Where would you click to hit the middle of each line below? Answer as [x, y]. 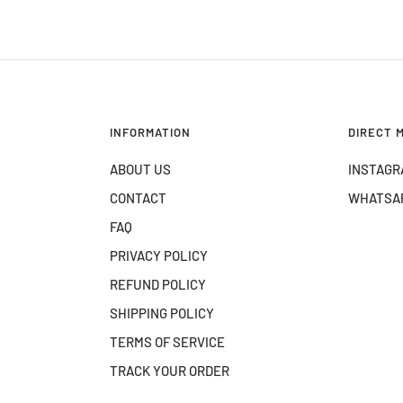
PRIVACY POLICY [159, 255]
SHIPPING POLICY [162, 313]
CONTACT [138, 198]
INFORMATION [150, 132]
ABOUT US [140, 169]
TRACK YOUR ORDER [170, 371]
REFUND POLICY [158, 284]
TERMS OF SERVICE [167, 342]
